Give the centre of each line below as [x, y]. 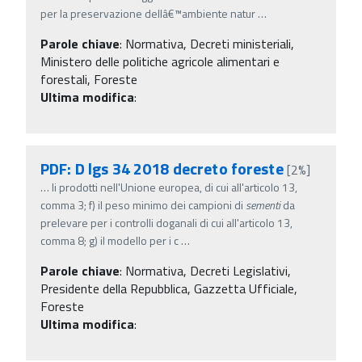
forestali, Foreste [89, 79]
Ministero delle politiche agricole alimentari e [160, 61]
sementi [263, 204]
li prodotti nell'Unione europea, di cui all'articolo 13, [175, 187]
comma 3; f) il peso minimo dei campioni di [143, 204]
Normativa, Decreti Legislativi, [208, 270]
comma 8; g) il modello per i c [109, 240]
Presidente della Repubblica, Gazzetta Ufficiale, [169, 288]
